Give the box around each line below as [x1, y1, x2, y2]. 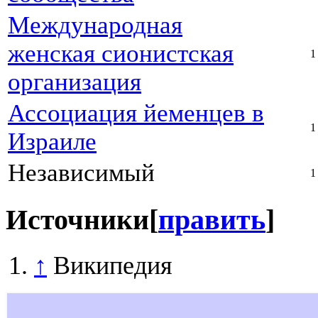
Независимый [8, 159, 155, 187]
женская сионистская [8, 40, 234, 68]
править [158, 204, 265, 236]
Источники [6, 204, 149, 236]
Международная [8, 11, 182, 40]
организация [8, 68, 141, 97]
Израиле [8, 128, 97, 156]
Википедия [53, 251, 172, 280]
